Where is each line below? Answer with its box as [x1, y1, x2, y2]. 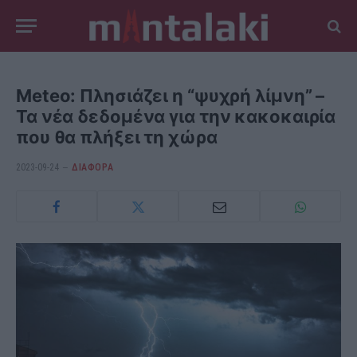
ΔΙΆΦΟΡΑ [72, 162, 114, 173]
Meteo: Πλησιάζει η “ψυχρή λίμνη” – [16, 85, 325, 106]
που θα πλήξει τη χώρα [16, 127, 218, 147]
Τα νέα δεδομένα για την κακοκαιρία [16, 106, 336, 127]
